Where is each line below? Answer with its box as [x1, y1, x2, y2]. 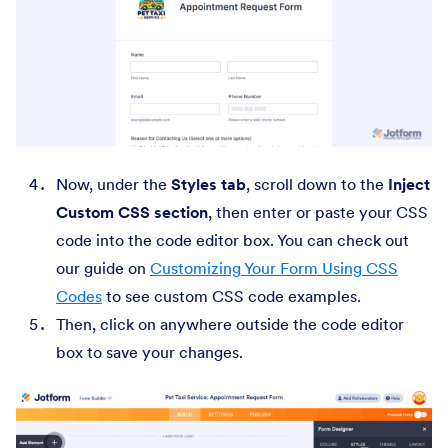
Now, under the [56, 173, 171, 194]
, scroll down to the [246, 173, 388, 194]
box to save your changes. [56, 341, 243, 362]
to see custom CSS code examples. [102, 285, 361, 306]
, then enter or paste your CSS [208, 201, 428, 222]
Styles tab [171, 173, 246, 194]
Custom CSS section [56, 201, 208, 222]
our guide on [56, 257, 150, 278]
